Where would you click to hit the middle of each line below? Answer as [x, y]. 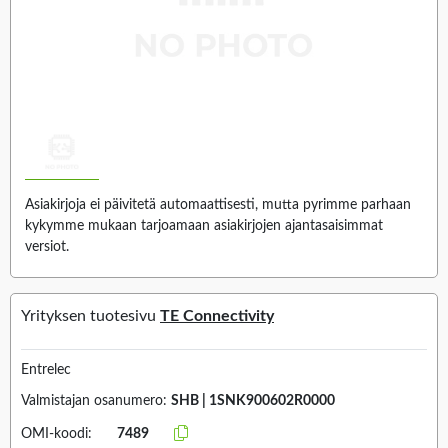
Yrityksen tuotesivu [90, 315]
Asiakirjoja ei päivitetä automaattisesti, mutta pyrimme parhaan [218, 205]
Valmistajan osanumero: [96, 400]
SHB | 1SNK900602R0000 [253, 400]
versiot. [47, 247]
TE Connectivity [217, 315]
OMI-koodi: [56, 433]
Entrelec [46, 369]
